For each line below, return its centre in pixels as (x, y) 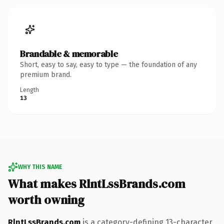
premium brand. (46, 74)
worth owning (46, 199)
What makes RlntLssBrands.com (97, 183)
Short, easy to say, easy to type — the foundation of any (108, 64)
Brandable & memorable (69, 53)
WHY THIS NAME (40, 167)
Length (29, 90)
